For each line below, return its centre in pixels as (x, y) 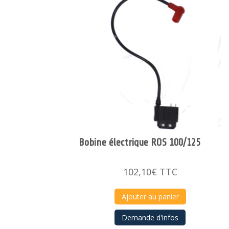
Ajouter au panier (150, 196)
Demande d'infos (150, 218)
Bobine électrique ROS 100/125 (140, 142)
